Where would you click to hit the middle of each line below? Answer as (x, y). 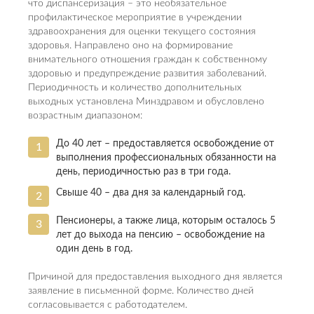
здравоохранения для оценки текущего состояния (142, 32)
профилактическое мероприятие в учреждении (135, 18)
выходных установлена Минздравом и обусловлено (146, 102)
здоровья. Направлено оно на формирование (130, 46)
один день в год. (94, 249)
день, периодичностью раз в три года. (143, 172)
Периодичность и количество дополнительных (135, 88)
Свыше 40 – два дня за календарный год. (151, 193)
